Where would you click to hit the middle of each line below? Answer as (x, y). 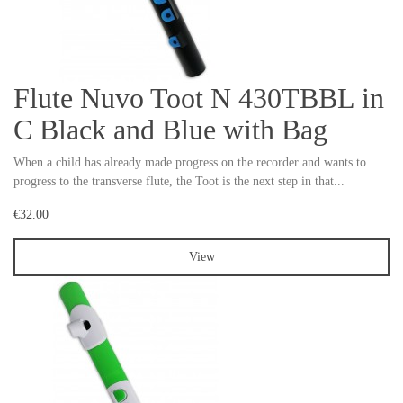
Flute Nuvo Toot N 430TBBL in (199, 99)
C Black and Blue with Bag (170, 130)
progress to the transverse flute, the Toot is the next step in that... (179, 182)
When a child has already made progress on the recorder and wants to (190, 163)
